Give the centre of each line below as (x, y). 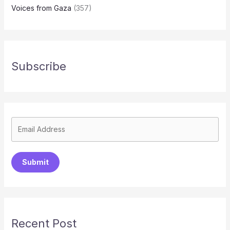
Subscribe (39, 66)
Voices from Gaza (41, 8)
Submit (35, 162)
